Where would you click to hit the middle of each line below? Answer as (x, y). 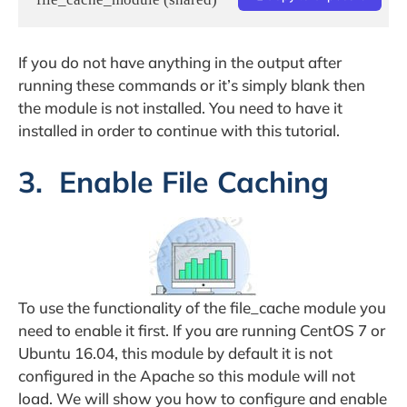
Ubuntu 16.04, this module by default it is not (175, 353)
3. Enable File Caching (174, 182)
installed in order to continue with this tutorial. (179, 130)
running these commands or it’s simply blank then (192, 84)
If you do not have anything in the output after (180, 62)
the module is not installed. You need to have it (180, 107)
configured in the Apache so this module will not (187, 376)
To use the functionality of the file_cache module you (202, 308)
